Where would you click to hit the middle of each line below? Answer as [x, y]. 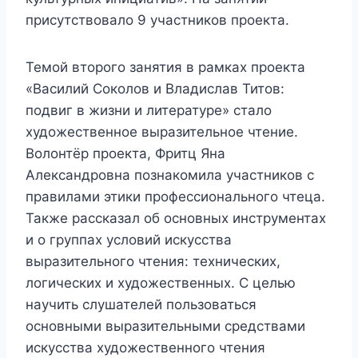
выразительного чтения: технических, [153, 262]
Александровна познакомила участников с [170, 175]
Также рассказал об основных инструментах [176, 219]
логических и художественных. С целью [161, 283]
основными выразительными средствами [165, 326]
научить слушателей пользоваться [141, 305]
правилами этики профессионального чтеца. [175, 197]
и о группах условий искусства [129, 240]
